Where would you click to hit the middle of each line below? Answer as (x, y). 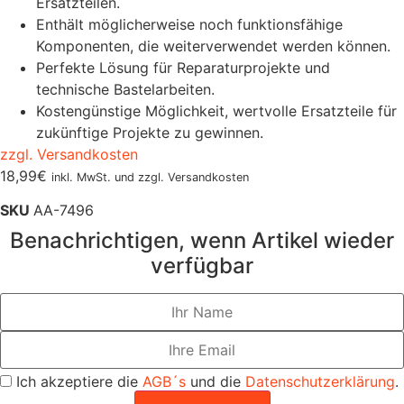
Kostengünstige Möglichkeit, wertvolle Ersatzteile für (216, 111)
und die (216, 382)
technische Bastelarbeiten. (125, 89)
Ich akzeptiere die (77, 382)
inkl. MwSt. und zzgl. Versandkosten (150, 177)
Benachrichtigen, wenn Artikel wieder (202, 241)
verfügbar (202, 266)
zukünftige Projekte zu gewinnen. (150, 133)
